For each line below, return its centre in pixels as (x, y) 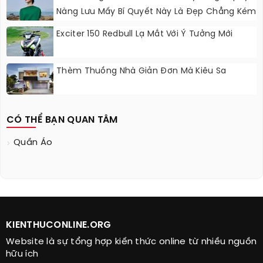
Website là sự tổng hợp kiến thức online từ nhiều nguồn (131, 242)
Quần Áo (33, 143)
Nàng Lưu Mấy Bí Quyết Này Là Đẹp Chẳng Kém (156, 12)
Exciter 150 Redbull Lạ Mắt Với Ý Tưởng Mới (145, 35)
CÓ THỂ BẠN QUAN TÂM (62, 120)
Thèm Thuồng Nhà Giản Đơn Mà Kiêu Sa (141, 72)
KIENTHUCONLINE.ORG (59, 225)
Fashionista (81, 28)
